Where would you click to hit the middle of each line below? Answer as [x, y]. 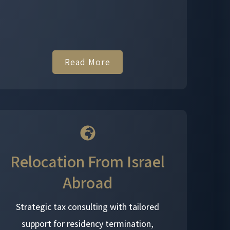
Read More [88, 62]
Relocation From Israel [88, 161]
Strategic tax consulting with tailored [88, 207]
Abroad [88, 183]
